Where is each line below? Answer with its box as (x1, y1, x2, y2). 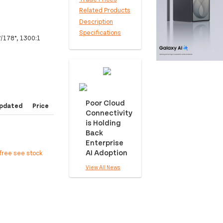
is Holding (85, 117, 121, 127)
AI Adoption (85, 147, 127, 157)
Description (79, 17, 113, 25)
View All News (85, 164, 120, 171)
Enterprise (85, 137, 123, 147)
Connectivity (85, 108, 132, 117)
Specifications (79, 28, 121, 37)
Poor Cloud (85, 98, 125, 108)
